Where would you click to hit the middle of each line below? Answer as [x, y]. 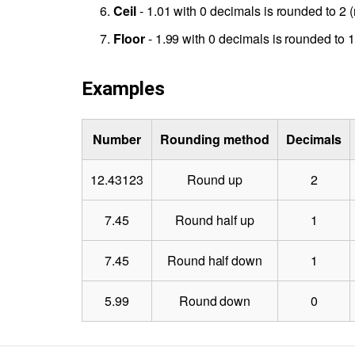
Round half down [215, 260]
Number [117, 139]
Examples [123, 88]
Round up [215, 179]
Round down [215, 300]
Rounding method [215, 139]
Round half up [215, 219]
